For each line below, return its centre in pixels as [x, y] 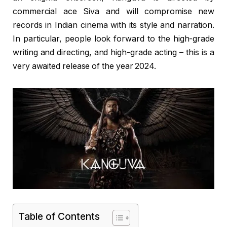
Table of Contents [59, 217]
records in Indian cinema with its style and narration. [113, 25]
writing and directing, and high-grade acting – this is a [113, 52]
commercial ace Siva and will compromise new [113, 11]
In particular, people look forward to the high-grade [113, 39]
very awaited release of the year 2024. [84, 66]
